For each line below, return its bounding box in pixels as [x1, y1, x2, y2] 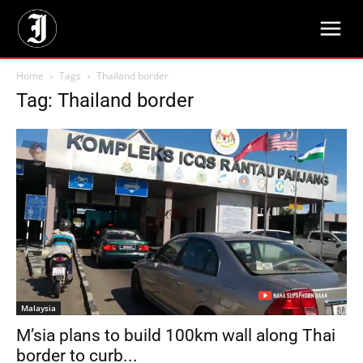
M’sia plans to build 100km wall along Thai [16, 325, 335, 345]
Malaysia [21, 301, 56, 314]
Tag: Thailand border [16, 89, 194, 112]
